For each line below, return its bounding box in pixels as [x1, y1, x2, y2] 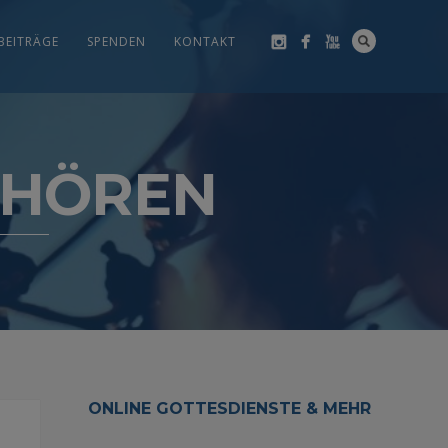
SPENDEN [86, 33, 146, 50]
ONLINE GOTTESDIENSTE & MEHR [88, 398, 371, 418]
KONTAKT [173, 33, 236, 50]
